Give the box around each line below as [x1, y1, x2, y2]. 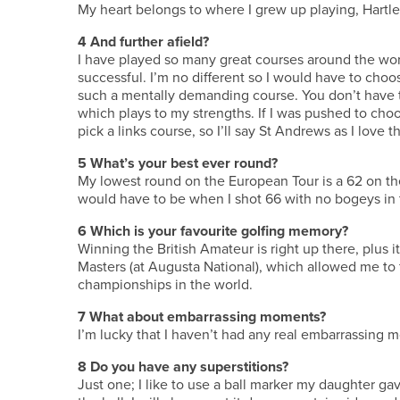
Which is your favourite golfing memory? [90, 221, 348, 242]
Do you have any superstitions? [90, 356, 288, 378]
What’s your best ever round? [90, 153, 278, 174]
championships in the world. [78, 274, 253, 295]
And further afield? [90, 31, 209, 53]
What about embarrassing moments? [89, 306, 326, 328]
